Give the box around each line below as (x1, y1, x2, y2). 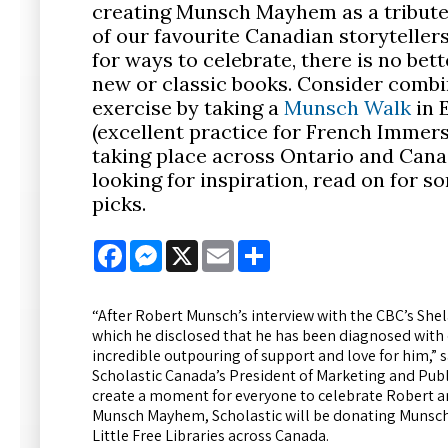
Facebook (126, 236, 191, 258)
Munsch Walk (284, 94, 411, 120)
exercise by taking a (92, 94, 284, 120)
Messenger (162, 236, 236, 258)
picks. (92, 190, 151, 216)
